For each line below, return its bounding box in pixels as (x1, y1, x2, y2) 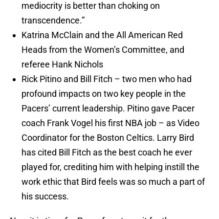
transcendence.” (22, 15, 85, 26)
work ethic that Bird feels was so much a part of (22, 176, 205, 187)
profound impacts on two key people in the (22, 88, 186, 99)
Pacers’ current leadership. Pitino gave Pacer (22, 103, 195, 114)
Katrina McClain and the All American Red (22, 30, 183, 41)
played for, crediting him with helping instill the (22, 162, 199, 173)
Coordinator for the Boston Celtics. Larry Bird (22, 132, 194, 143)
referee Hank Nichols (22, 59, 103, 70)
